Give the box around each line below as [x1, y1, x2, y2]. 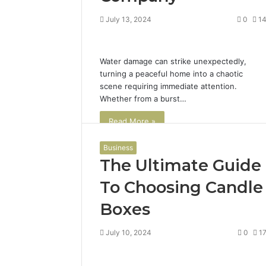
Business [103, 143, 133, 153]
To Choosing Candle [100, 178, 263, 198]
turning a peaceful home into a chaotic [100, 68, 243, 78]
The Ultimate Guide [100, 156, 261, 176]
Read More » [109, 116, 156, 126]
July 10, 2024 [106, 228, 151, 237]
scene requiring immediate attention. [100, 81, 237, 91]
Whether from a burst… [100, 93, 186, 103]
